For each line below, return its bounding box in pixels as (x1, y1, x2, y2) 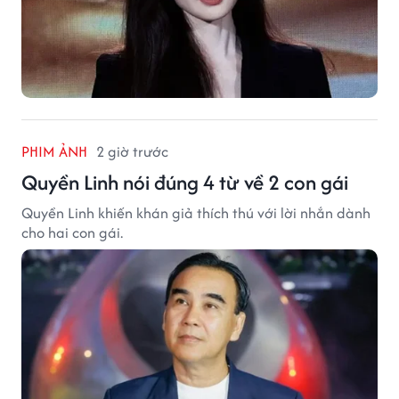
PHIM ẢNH (21, 140, 87, 162)
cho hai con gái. (21, 221, 123, 243)
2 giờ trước (96, 140, 168, 162)
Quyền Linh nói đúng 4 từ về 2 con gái (21, 167, 348, 197)
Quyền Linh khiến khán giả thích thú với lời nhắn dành (21, 201, 370, 224)
